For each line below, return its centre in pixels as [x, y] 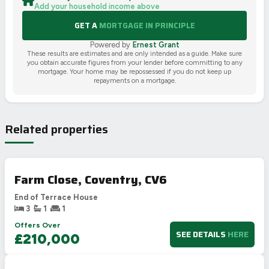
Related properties [56, 129]
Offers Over [38, 225]
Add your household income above [97, 6]
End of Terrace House [56, 197]
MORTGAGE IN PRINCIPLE [147, 25]
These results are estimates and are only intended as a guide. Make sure [134, 53]
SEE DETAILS [201, 234]
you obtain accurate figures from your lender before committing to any [134, 62]
